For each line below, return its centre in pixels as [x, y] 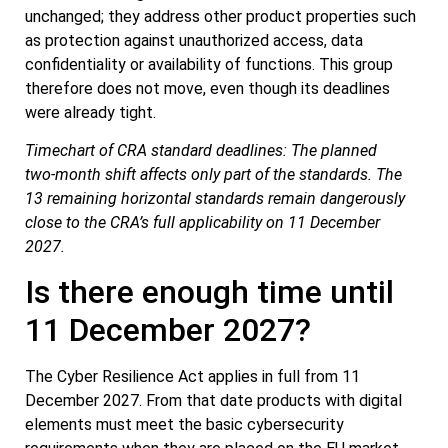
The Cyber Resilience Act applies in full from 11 [192, 377]
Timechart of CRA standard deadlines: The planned [201, 150]
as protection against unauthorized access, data [194, 40]
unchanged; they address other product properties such [220, 16]
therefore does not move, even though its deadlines [207, 88]
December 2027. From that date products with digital [213, 401]
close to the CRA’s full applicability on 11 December [202, 222]
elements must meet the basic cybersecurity [184, 425]
